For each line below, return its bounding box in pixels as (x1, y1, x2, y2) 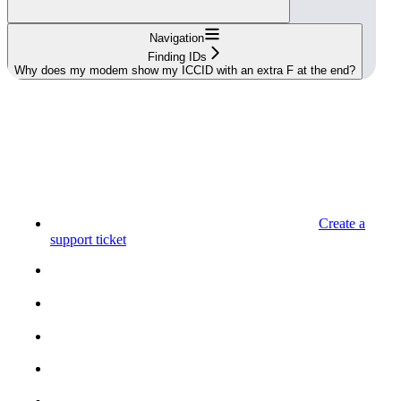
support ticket (50, 232, 126, 248)
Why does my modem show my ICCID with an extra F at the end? (14, 64, 355, 78)
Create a (319, 216, 365, 232)
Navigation (149, 31, 204, 46)
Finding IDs (147, 50, 207, 64)
